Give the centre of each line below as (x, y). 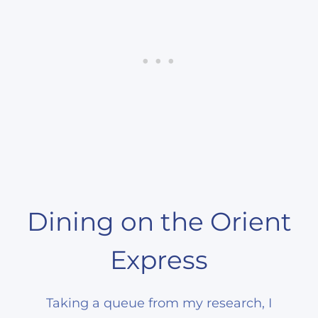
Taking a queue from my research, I (159, 303)
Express (159, 259)
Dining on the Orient (159, 221)
